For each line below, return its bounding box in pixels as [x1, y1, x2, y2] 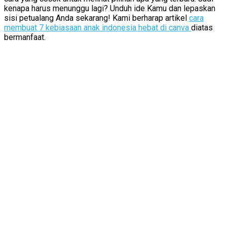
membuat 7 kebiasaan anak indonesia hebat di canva [4, 23, 191, 33]
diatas [191, 23, 213, 33]
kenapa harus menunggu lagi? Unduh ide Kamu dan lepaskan [4, 4, 215, 14]
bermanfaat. [4, 32, 46, 43]
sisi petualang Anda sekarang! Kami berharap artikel [4, 13, 189, 23]
